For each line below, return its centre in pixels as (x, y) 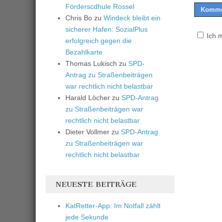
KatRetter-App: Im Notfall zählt (113, 205)
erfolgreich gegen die (99, 40)
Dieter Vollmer (87, 132)
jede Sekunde (87, 217)
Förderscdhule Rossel (100, 6)
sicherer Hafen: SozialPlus (107, 29)
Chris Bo (79, 18)
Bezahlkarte (84, 52)
